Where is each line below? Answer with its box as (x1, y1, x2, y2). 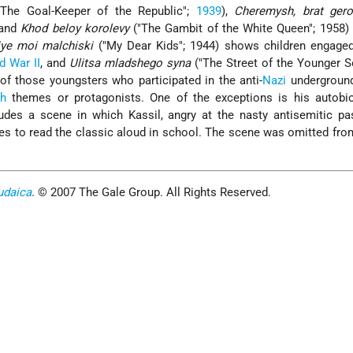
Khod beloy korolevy (20, 21, 129, 36)
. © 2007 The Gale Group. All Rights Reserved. (32, 185, 272, 200)
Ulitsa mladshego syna (69, 56, 191, 71)
